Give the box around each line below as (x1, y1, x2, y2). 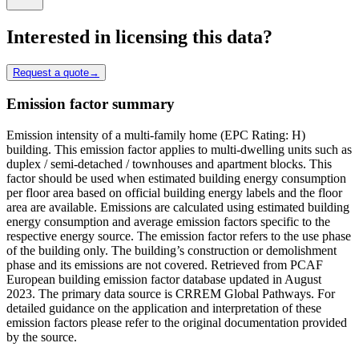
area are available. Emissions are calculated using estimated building (6, 200, 349, 215)
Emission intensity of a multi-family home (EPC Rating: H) (6, 128, 305, 143)
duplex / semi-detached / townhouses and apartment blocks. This (6, 157, 332, 171)
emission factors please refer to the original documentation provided (6, 316, 347, 330)
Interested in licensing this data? (6, 26, 272, 47)
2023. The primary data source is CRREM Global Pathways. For (6, 287, 335, 301)
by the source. (6, 330, 77, 345)
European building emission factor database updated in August (6, 272, 321, 287)
